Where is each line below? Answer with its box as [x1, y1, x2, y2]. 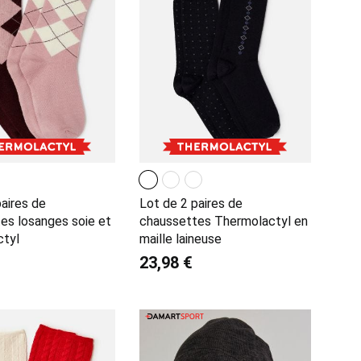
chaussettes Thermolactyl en [139, 214, 308, 230]
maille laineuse [139, 231, 222, 247]
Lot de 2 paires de [139, 196, 243, 212]
